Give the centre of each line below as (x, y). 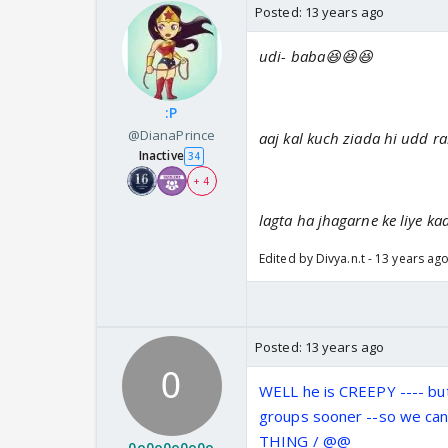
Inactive (161, 156)
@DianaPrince (171, 135)
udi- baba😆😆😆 (316, 56)
